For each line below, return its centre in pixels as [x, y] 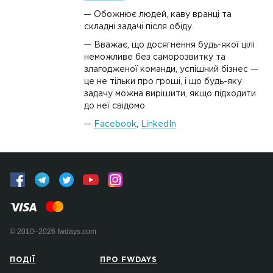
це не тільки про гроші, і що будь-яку [163, 82]
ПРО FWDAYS [129, 260]
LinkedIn [158, 124]
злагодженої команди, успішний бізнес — [171, 69]
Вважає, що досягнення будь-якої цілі [174, 45]
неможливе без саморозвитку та [155, 57]
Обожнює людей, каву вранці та [163, 15]
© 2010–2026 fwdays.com [53, 232]
